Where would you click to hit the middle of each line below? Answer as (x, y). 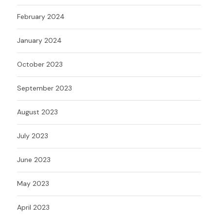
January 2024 (39, 40)
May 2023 (33, 183)
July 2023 (33, 136)
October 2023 (40, 64)
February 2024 (41, 16)
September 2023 (45, 88)
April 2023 (33, 207)
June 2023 (34, 159)
